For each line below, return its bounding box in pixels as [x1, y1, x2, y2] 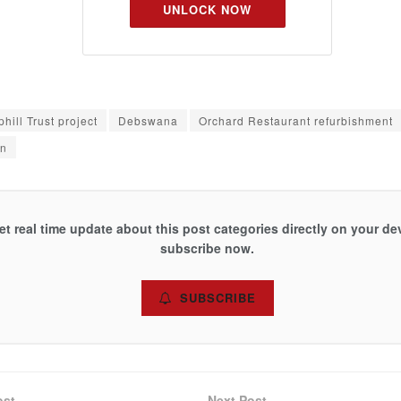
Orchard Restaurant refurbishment [199, 113, 393, 129]
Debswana [118, 113, 178, 129]
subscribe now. [160, 239, 255, 258]
